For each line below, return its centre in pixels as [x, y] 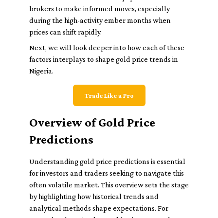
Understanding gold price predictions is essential [107, 161]
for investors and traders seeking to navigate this [107, 173]
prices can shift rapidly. [65, 32]
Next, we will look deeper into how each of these [107, 47]
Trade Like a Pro [109, 95]
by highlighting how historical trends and [94, 196]
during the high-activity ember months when [100, 20]
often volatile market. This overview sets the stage [109, 185]
